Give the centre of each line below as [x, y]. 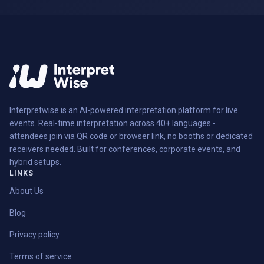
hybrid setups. [35, 162]
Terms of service [41, 257]
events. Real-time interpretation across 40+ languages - [113, 123]
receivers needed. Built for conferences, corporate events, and [125, 149]
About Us [27, 191]
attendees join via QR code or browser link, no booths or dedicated [131, 136]
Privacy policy [34, 235]
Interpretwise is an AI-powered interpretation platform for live [124, 110]
